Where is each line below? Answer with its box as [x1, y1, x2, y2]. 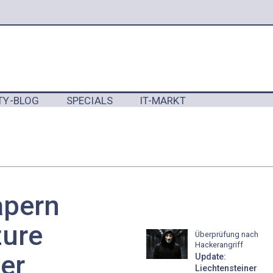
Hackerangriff [195, 239, 243, 249]
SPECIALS [66, 94, 113, 107]
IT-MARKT [140, 94, 186, 107]
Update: [195, 252, 226, 263]
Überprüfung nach [195, 229, 258, 239]
